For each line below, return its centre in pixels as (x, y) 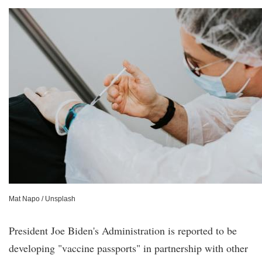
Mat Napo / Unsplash (42, 199)
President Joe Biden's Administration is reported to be (123, 230)
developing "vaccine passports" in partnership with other (128, 248)
